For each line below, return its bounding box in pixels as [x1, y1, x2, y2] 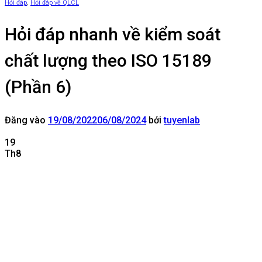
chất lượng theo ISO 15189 [5, 50, 212, 71]
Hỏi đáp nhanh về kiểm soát [5, 23, 220, 44]
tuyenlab [164, 114, 200, 126]
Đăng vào [5, 114, 48, 126]
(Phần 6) [5, 76, 71, 97]
